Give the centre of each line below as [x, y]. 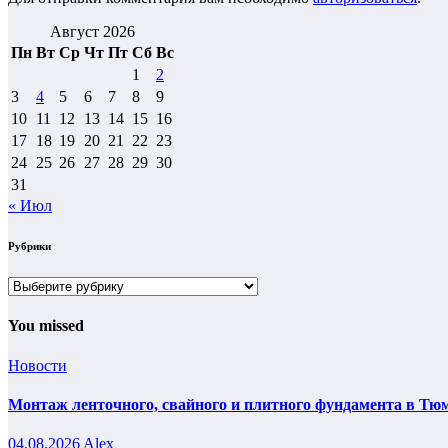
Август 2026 [92, 32]
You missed [46, 326]
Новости [37, 365]
